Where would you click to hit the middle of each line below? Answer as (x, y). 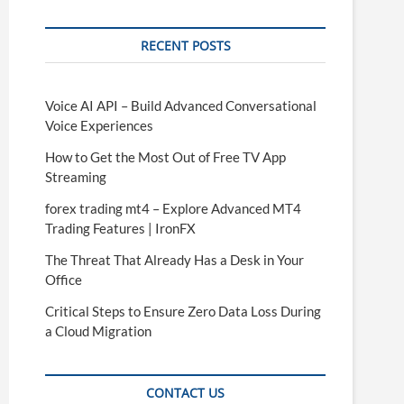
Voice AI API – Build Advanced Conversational (181, 106)
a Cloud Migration (98, 331)
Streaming (76, 177)
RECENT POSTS (185, 46)
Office (64, 280)
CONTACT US (185, 393)
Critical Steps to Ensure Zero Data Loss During (183, 311)
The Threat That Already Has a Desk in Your (174, 260)
